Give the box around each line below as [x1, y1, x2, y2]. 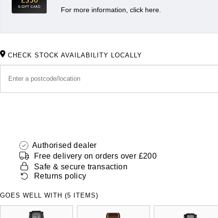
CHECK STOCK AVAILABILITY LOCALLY [8, 51, 142, 59]
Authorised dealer [32, 141, 97, 149]
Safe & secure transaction [34, 162, 127, 171]
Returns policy [34, 172, 87, 181]
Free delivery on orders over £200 [34, 151, 157, 160]
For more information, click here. [61, 5, 161, 14]
